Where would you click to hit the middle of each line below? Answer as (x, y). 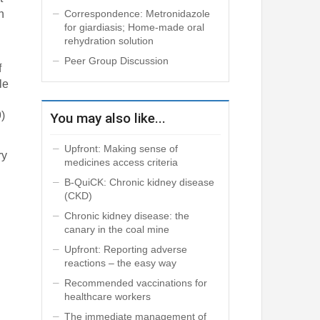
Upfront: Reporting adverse (125, 249)
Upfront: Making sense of (121, 148)
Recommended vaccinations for (135, 282)
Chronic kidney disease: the (126, 215)
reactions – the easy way (120, 262)
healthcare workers (107, 296)
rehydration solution (109, 41)
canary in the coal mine (116, 229)
